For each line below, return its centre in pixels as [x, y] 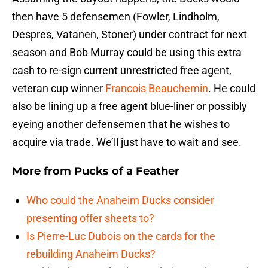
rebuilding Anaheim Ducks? [91, 254]
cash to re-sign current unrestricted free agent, [122, 71]
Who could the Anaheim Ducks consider [120, 200]
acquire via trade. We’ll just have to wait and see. [127, 142]
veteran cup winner [59, 89]
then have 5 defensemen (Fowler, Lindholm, [116, 17]
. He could [232, 89]
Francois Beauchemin [157, 89]
